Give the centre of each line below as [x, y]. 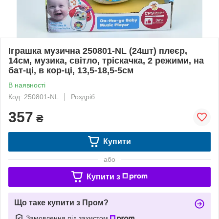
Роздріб [83, 97]
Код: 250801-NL [33, 97]
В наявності [27, 85]
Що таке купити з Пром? [61, 202]
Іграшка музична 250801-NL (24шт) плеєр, [98, 51]
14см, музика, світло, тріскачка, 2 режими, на [106, 60]
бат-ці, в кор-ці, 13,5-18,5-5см [71, 70]
